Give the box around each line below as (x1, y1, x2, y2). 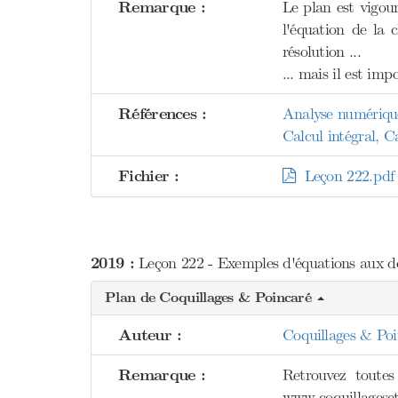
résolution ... (282, 42, 361, 61)
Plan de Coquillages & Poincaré (105, 289, 316, 306)
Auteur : (118, 325, 182, 346)
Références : (118, 104, 207, 124)
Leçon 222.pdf (294, 166, 394, 186)
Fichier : (118, 166, 179, 187)
